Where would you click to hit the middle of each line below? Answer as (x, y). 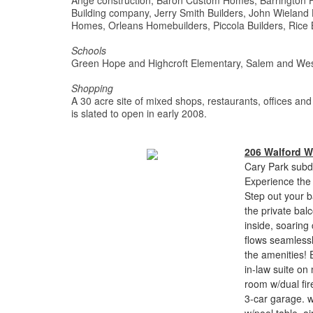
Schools (89, 50)
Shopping (92, 88)
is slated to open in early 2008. (139, 113)
